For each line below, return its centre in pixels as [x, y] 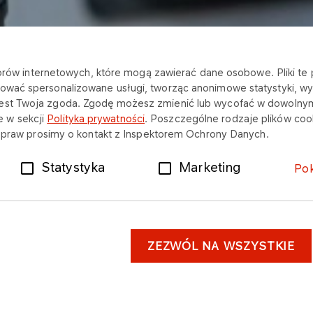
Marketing [210, 167]
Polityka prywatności [96, 118]
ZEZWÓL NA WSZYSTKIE [221, 246]
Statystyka [73, 167]
